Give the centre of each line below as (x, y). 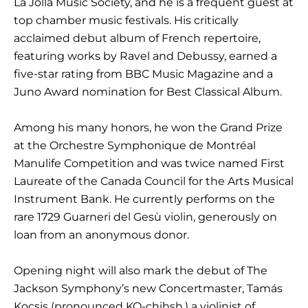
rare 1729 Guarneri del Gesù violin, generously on (145, 217)
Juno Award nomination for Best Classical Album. (148, 91)
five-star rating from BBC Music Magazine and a (143, 74)
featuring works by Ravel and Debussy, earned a (145, 56)
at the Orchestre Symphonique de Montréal (135, 145)
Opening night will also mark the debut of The (141, 270)
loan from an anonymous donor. (101, 234)
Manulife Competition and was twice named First (149, 163)
